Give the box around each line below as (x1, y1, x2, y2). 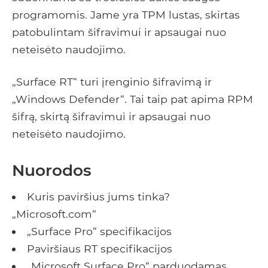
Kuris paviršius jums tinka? (26, 190, 170, 203)
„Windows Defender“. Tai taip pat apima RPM (12, 93, 253, 106)
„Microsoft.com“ (12, 208, 96, 221)
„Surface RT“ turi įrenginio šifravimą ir (12, 75, 212, 89)
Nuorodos (12, 160, 92, 181)
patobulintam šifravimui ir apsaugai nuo (12, 26, 226, 39)
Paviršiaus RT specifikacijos (26, 242, 172, 255)
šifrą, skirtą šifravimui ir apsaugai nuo (12, 110, 211, 123)
